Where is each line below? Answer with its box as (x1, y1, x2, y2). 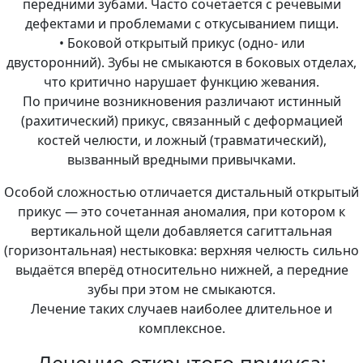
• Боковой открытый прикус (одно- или (58, 34, 305, 53)
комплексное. (138, 319, 225, 338)
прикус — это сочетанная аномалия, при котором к (18, 203, 345, 221)
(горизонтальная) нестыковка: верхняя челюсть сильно (4, 241, 359, 260)
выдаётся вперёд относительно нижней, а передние (15, 261, 348, 280)
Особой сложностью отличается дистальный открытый (4, 183, 359, 202)
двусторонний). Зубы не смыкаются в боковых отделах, (6, 53, 357, 72)
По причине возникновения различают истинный (22, 92, 341, 111)
